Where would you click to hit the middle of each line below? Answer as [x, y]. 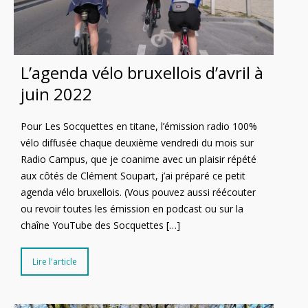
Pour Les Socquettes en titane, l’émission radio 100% [139, 126]
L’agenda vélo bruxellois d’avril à [142, 72]
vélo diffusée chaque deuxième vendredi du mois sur [137, 142]
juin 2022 [56, 93]
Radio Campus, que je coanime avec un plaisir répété [139, 159]
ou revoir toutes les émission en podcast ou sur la [132, 208]
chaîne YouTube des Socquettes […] [100, 225]
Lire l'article [55, 261]
